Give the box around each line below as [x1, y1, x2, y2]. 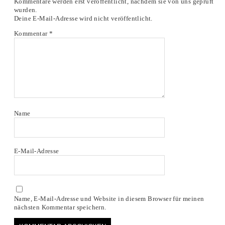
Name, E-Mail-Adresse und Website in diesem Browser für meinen [14, 195, 204, 203]
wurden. [14, 6, 37, 14]
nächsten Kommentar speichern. [14, 203, 106, 211]
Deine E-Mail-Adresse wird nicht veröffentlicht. [14, 15, 153, 23]
